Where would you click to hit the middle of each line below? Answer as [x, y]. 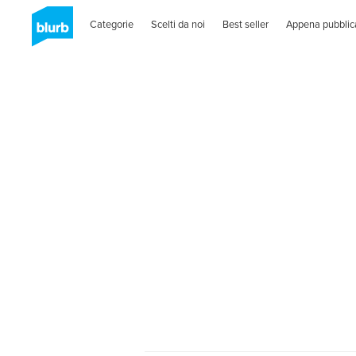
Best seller [246, 24]
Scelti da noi [178, 24]
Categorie [112, 24]
